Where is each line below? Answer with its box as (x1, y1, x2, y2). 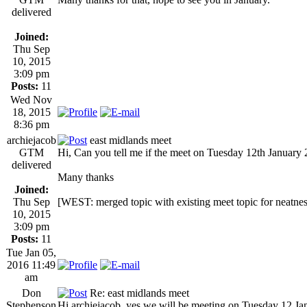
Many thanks (58, 171, 114, 183)
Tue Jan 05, (6, 246, 56, 258)
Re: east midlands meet (87, 286, 189, 299)
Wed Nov (10, 93, 52, 106)
